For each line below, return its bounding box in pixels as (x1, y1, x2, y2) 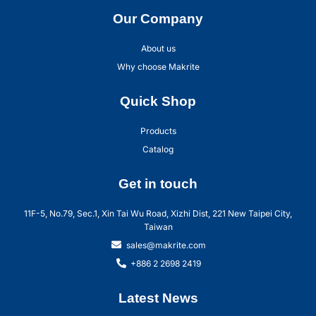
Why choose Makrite (116, 61, 200, 72)
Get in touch (119, 176, 197, 191)
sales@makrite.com (126, 239, 206, 250)
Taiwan (143, 221, 173, 232)
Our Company (113, 11, 203, 26)
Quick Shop (120, 93, 196, 109)
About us (140, 42, 176, 54)
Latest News (118, 290, 198, 305)
